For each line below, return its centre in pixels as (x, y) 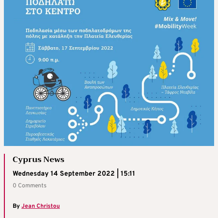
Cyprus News (38, 160)
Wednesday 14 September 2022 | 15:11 (74, 174)
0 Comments (30, 186)
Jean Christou (41, 207)
